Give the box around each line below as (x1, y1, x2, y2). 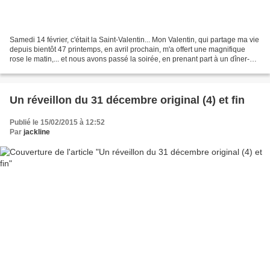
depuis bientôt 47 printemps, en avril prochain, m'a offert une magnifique (10, 45, 245, 54)
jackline (24, 128, 50, 137)
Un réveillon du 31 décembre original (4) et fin (10, 94, 245, 107)
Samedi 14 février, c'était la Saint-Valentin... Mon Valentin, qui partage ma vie (10, 36, 259, 45)
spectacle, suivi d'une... (10, 64, 85, 74)
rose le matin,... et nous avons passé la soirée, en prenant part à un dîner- (10, 55, 250, 64)
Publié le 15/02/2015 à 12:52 (10, 118, 105, 127)
